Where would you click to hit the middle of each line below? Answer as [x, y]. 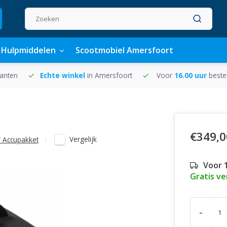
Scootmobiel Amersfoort [124, 50]
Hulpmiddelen [28, 50]
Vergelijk [83, 139]
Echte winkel [64, 75]
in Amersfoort [110, 75]
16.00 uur [192, 75]
